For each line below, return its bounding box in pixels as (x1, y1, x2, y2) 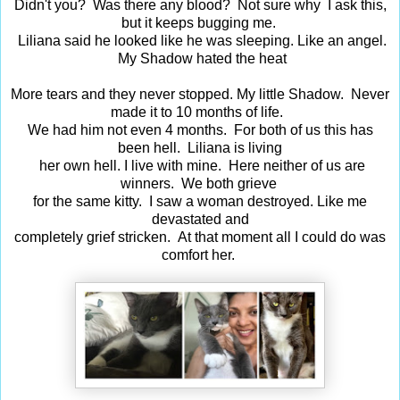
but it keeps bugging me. (121, 14, 279, 30)
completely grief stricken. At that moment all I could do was (14, 229, 386, 245)
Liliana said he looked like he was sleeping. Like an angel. (13, 32, 387, 48)
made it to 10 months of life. (110, 104, 290, 120)
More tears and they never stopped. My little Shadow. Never (11, 86, 389, 102)
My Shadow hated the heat (113, 50, 287, 66)
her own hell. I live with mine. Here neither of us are (35, 157, 365, 173)
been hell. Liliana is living (118, 139, 282, 155)
